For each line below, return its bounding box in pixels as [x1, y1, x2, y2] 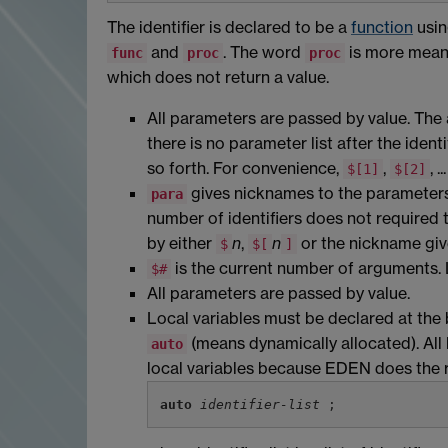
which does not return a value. [107, 67, 329, 88]
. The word [223, 42, 305, 63]
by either [147, 233, 216, 254]
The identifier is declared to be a [107, 17, 351, 38]
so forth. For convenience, [147, 158, 343, 179]
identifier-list [200, 396, 321, 412]
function [351, 17, 413, 38]
